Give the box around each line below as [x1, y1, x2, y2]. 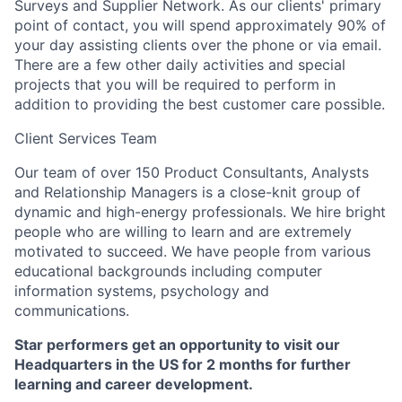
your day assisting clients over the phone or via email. [14, 36, 381, 54]
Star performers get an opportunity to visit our [14, 336, 340, 354]
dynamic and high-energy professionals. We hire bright [14, 203, 386, 221]
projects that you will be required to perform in [14, 75, 336, 93]
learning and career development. [14, 375, 253, 393]
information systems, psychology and [14, 282, 269, 300]
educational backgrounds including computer [14, 262, 322, 280]
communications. [14, 301, 129, 319]
